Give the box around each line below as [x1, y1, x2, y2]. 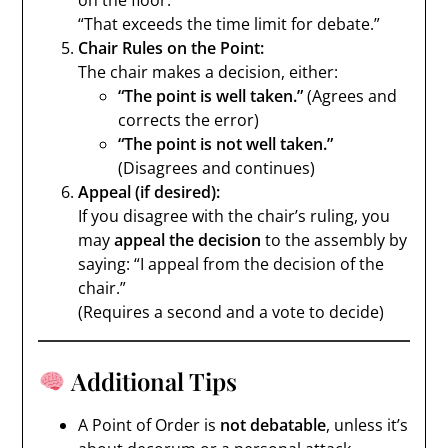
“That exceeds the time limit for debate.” [78, 13, 381, 35]
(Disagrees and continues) [118, 157, 316, 179]
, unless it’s [326, 414, 409, 436]
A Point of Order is [78, 414, 221, 436]
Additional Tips [65, 365, 237, 397]
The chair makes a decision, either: [78, 61, 339, 83]
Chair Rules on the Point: [78, 37, 265, 59]
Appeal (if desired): [78, 181, 221, 203]
